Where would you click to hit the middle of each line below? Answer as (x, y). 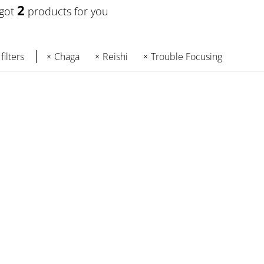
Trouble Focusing (186, 57)
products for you (66, 11)
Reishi (115, 57)
